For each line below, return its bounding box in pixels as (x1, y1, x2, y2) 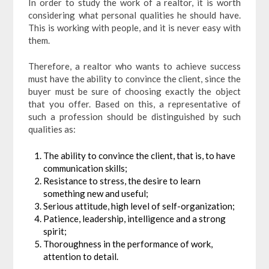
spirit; (43, 225, 67, 237)
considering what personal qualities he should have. (28, 9, 241, 20)
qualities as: (28, 124, 76, 135)
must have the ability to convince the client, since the (28, 73, 241, 85)
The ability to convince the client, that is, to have (43, 150, 236, 161)
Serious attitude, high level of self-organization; (43, 200, 235, 211)
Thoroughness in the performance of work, (43, 238, 213, 249)
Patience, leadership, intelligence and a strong (43, 213, 226, 224)
